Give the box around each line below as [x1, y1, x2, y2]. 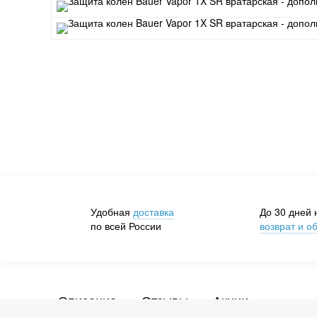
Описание [58, 291, 117, 309]
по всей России [91, 219, 161, 233]
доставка [133, 204, 174, 219]
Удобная [91, 204, 133, 219]
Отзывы [142, 291, 188, 309]
